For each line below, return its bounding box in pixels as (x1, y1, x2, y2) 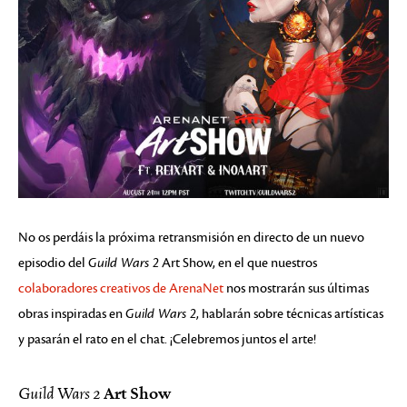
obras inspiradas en (18, 306, 125, 323)
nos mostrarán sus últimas (223, 281, 369, 297)
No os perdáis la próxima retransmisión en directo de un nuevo (18, 230, 364, 246)
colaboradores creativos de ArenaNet (18, 281, 223, 297)
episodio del (18, 255, 88, 272)
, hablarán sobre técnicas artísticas (196, 306, 383, 323)
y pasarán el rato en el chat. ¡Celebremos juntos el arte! (18, 332, 316, 348)
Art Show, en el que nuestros (159, 255, 317, 272)
